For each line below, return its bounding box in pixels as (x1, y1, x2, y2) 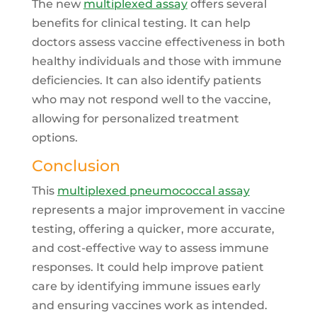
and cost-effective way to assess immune (31, 241, 269, 255)
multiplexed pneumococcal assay (57, 184, 250, 198)
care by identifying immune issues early (31, 279, 260, 294)
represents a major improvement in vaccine (31, 203, 285, 217)
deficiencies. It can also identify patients (31, 74, 261, 88)
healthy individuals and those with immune (31, 54, 282, 69)
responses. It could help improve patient (31, 260, 264, 275)
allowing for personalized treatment (31, 112, 239, 126)
